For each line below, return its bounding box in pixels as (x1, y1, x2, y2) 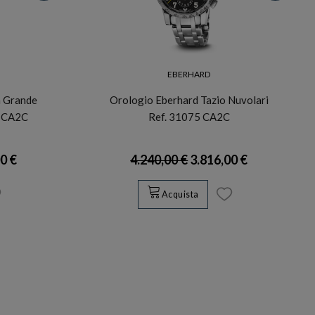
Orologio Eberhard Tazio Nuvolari (109, 93, 269, 106)
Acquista (161, 189, 199, 200)
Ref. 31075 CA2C (148, 110, 230, 123)
